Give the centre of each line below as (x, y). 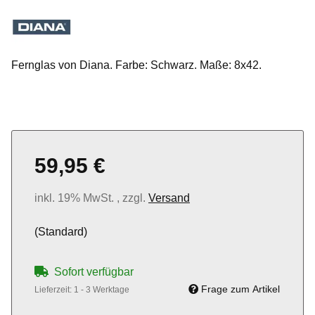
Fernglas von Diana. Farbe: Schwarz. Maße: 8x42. (136, 65)
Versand (169, 198)
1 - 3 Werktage (102, 290)
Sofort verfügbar (94, 272)
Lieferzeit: (54, 290)
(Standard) (61, 232)
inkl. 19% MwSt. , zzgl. (91, 198)
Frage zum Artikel (240, 289)
